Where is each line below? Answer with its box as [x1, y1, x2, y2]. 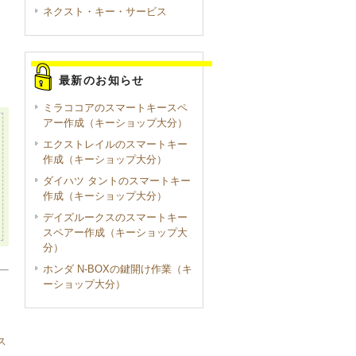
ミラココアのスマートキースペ [43, 102, 188, 114]
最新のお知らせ [59, 74, 145, 87]
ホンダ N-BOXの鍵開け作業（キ [43, 263, 192, 276]
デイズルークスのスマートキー [43, 211, 188, 224]
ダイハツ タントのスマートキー [43, 175, 191, 188]
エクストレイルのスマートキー [43, 138, 188, 151]
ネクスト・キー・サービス [43, 6, 167, 18]
